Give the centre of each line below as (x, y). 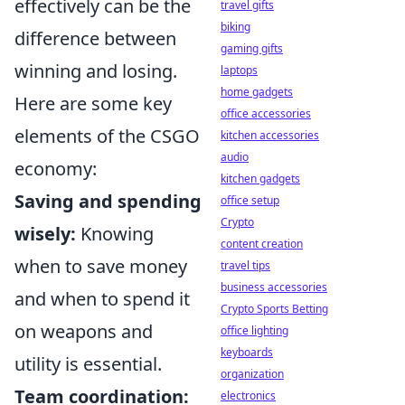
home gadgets (257, 92)
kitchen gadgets (260, 179)
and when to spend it (102, 299)
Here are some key (93, 104)
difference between (95, 38)
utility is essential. (88, 364)
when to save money (101, 266)
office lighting (254, 330)
